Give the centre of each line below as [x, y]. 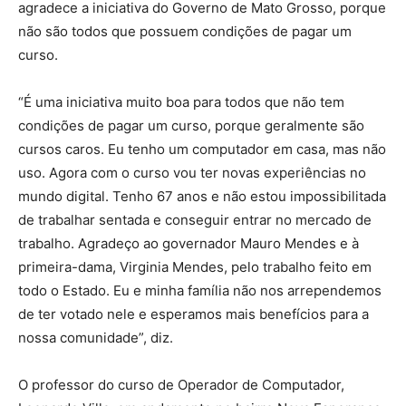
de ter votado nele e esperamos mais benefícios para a [193, 314]
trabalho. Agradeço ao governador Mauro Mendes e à [188, 243]
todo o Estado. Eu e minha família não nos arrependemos [200, 290]
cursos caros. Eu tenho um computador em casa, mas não [202, 149]
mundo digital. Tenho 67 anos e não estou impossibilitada [202, 196]
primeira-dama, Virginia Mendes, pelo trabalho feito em [195, 267]
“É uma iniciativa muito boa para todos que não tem [181, 102]
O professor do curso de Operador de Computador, [181, 385]
